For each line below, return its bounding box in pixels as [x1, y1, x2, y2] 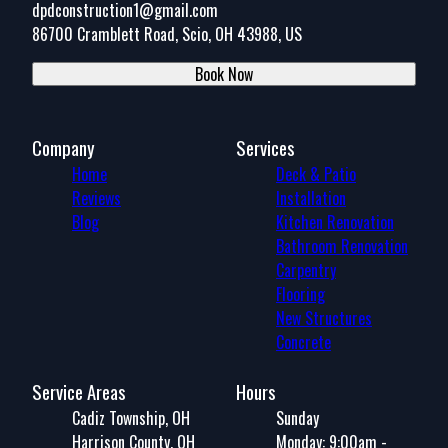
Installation [276, 186, 346, 211]
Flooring [276, 282, 325, 307]
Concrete [276, 330, 331, 355]
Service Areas [32, 378, 126, 406]
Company [32, 134, 95, 162]
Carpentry [276, 258, 336, 283]
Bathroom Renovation [276, 234, 408, 259]
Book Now [195, 62, 253, 87]
